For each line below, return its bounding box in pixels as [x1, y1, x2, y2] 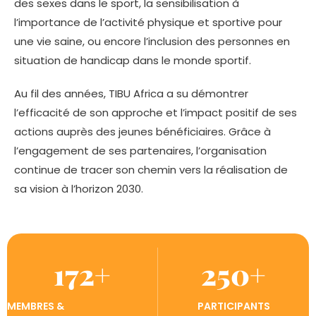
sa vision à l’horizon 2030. [14, 181, 143, 197]
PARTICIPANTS [197, 299, 270, 314]
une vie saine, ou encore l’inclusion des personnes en [14, 34, 290, 49]
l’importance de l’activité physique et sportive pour [14, 15, 282, 30]
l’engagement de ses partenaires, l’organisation [14, 143, 267, 159]
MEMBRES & [7, 299, 64, 314]
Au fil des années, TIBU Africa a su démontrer [14, 86, 248, 102]
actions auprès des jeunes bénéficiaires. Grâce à [14, 124, 271, 140]
